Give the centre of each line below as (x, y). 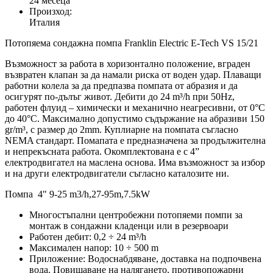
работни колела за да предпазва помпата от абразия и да (121, 86)
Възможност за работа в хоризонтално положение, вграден (128, 64)
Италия (44, 23)
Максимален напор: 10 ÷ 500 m (94, 248)
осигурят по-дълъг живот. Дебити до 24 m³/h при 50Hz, (120, 97)
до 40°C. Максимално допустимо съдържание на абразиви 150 (135, 119)
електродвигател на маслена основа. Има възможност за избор (135, 163)
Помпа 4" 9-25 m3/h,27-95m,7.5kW (80, 194)
